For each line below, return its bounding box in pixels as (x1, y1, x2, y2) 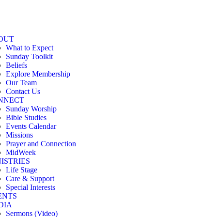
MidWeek (6, 148, 36, 156)
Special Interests (6, 183, 55, 191)
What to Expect (6, 44, 53, 52)
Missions (6, 131, 33, 139)
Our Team (6, 78, 37, 87)
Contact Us (6, 87, 40, 95)
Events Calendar (6, 122, 56, 130)
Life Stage (6, 166, 37, 174)
